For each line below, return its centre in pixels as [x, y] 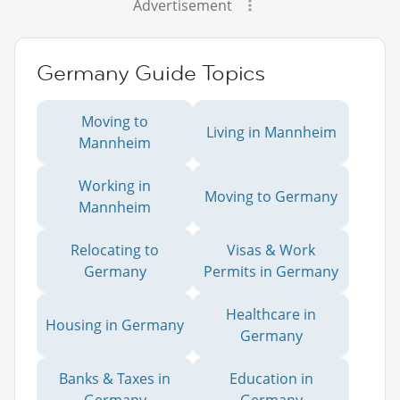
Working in [115, 185]
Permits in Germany [271, 271]
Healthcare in [271, 314]
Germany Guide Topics [151, 72]
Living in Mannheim [271, 132]
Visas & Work [271, 250]
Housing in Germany [115, 325]
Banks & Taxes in [115, 378]
